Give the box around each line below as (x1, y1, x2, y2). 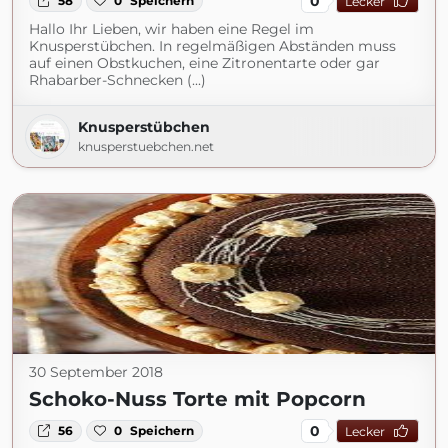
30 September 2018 (29, 363, 163, 381)
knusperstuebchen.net (78, 139, 214, 154)
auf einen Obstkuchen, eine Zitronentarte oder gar (29, 54, 380, 72)
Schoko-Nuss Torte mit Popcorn (29, 387, 366, 411)
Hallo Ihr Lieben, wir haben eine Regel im (29, 20, 314, 38)
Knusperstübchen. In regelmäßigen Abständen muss (29, 37, 396, 55)
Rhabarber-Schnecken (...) (29, 71, 206, 89)
